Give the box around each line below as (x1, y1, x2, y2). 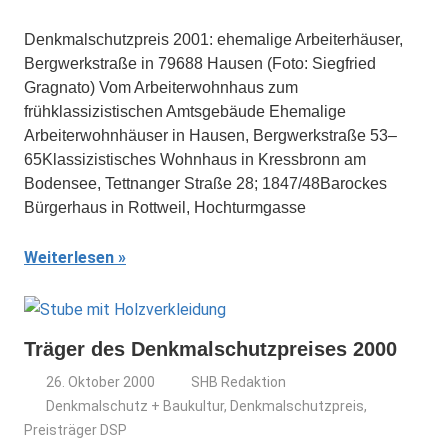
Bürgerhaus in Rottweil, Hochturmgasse (24, 199, 306, 216)
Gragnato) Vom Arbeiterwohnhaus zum (24, 79, 298, 96)
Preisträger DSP (24, 422, 127, 438)
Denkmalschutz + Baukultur (46, 398, 225, 414)
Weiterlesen (24, 248, 114, 267)
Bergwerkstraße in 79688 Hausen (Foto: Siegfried (24, 55, 376, 72)
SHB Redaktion (191, 374, 287, 390)
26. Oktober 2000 (46, 374, 156, 390)
